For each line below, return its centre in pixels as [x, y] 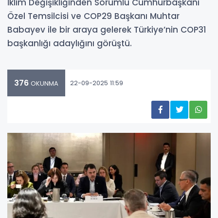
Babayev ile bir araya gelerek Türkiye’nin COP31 [107, 30]
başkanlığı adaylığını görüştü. [70, 44]
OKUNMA [44, 84]
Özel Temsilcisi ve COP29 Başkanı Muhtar [93, 16]
